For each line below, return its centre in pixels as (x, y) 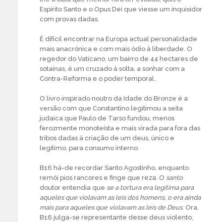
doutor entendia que (73, 188)
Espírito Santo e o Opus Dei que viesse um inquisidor (121, 9)
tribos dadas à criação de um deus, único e (107, 138)
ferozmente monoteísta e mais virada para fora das (120, 128)
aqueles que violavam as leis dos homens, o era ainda (120, 197)
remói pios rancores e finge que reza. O (103, 178)
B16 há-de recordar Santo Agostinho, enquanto (114, 168)
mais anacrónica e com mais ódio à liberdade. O (116, 49)
